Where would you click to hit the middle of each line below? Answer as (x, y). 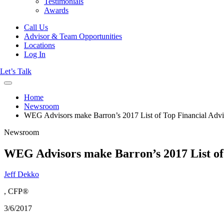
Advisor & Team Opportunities (73, 36)
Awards (56, 10)
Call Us (36, 27)
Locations (39, 45)
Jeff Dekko (21, 174)
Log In (35, 54)
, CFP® (16, 191)
